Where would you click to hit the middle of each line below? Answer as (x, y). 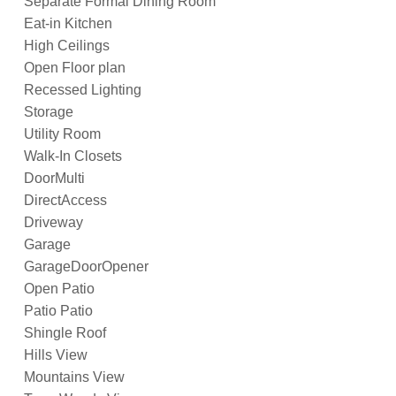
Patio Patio (58, 311)
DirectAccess (65, 201)
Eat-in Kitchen (68, 24)
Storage (49, 112)
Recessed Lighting (83, 90)
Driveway (53, 223)
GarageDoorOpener (86, 267)
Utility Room (62, 134)
